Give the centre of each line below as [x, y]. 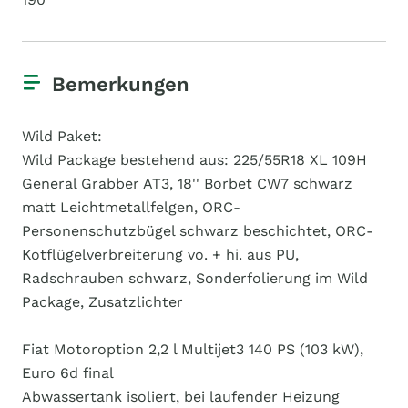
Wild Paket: [62, 136]
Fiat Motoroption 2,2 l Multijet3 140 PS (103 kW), [193, 349]
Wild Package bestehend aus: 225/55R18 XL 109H [194, 160]
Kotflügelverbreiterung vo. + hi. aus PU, [160, 255]
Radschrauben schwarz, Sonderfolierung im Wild [195, 278]
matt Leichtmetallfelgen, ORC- [131, 207]
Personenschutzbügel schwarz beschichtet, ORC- [198, 231]
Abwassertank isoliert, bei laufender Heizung [181, 397]
